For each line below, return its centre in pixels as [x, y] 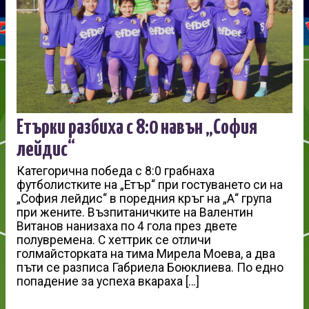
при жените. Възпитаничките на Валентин [135, 213]
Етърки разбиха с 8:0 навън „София [137, 128]
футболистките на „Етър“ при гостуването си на [150, 185]
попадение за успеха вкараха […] [108, 282]
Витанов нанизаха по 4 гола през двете [127, 227]
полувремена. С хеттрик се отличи [114, 240]
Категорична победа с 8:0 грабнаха [116, 171]
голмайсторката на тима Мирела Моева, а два [146, 254]
